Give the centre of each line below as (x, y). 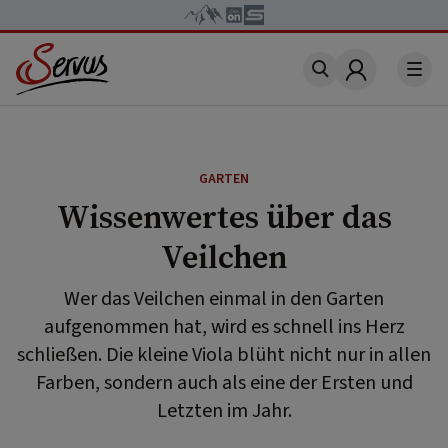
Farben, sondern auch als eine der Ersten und (224, 383)
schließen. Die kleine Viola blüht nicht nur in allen (224, 355)
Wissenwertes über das (224, 217)
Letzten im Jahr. (224, 411)
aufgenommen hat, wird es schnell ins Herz (224, 327)
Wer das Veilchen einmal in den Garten (224, 299)
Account (387, 81)
